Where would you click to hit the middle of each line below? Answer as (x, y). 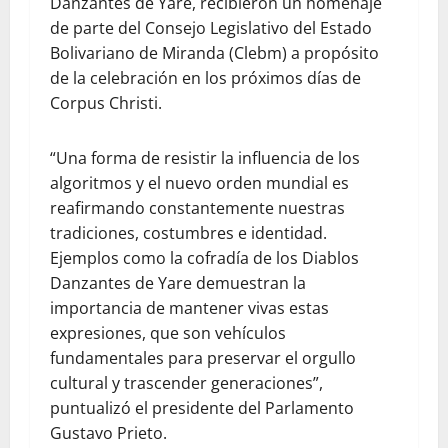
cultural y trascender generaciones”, (186, 383)
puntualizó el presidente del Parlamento (202, 408)
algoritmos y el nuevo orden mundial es (199, 183)
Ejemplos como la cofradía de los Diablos (204, 258)
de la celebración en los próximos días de (205, 78)
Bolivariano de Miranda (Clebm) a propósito (214, 53)
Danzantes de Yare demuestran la (178, 283)
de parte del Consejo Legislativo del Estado (211, 28)
